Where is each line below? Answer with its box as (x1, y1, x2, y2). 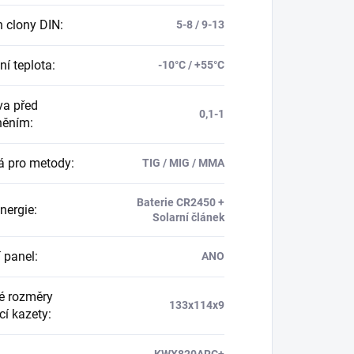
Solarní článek (152, 211, 224, 224)
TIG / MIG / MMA (141, 156, 224, 170)
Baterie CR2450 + (136, 196, 224, 209)
